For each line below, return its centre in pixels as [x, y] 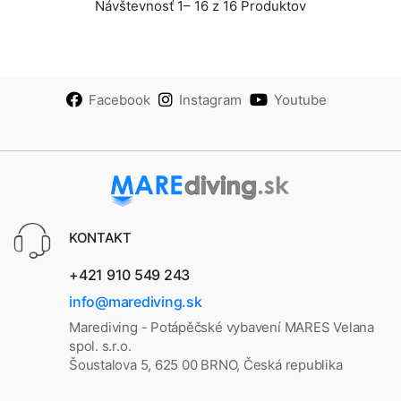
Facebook [119, 99]
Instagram [210, 99]
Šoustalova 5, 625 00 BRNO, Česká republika [206, 364]
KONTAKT [100, 238]
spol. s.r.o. [100, 346]
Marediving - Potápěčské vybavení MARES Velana [222, 327]
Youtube [300, 99]
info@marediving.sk [136, 302]
